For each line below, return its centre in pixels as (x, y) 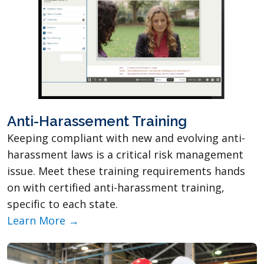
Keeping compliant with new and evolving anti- (126, 138)
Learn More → (43, 220)
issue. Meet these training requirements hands (126, 171)
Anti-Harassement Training (97, 121)
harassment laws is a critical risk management (125, 154)
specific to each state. (62, 204)
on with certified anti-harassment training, (116, 187)
